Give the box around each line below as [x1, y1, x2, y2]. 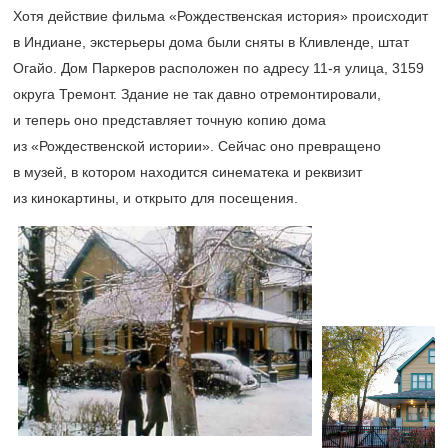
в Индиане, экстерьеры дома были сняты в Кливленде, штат [13, 34, 409, 50]
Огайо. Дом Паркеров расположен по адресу [13, 60, 313, 76]
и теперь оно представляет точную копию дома [13, 112, 326, 128]
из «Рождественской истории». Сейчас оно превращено [13, 138, 381, 154]
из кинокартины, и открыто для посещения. [13, 190, 298, 206]
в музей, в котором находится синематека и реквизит [13, 164, 362, 180]
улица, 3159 [341, 60, 424, 76]
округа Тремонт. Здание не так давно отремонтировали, [13, 86, 381, 102]
